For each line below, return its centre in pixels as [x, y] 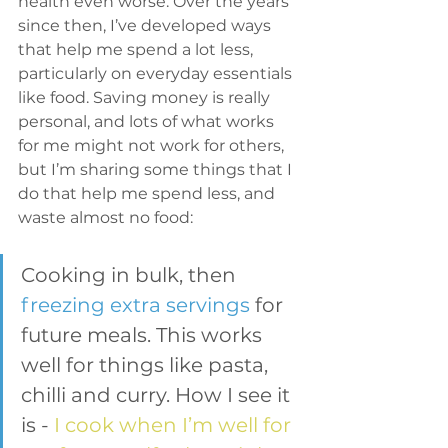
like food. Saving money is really [146, 97]
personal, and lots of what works [148, 121]
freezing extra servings [135, 305]
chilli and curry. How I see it [158, 395]
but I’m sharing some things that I [157, 169]
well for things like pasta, [147, 365]
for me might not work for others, [153, 145]
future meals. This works [144, 335]
